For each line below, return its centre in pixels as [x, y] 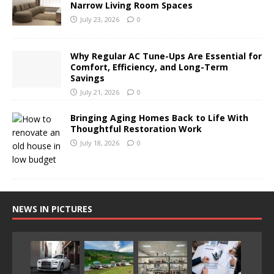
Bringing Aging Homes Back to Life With [159, 117]
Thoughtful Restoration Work [136, 128]
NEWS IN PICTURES [52, 209]
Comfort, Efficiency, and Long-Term [149, 67]
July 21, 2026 [100, 92]
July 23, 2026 [100, 19]
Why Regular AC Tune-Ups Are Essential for [166, 56]
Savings [87, 78]
